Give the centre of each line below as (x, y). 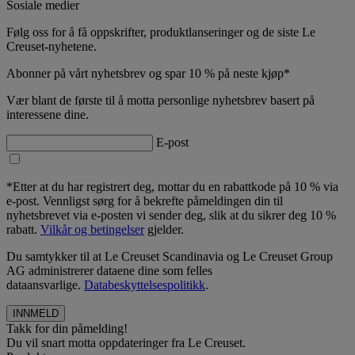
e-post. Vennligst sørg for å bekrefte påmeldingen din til (145, 200)
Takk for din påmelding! (67, 328)
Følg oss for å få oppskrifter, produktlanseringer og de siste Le (161, 32)
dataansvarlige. (45, 284)
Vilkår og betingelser (92, 229)
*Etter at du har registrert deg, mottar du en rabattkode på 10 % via (172, 186)
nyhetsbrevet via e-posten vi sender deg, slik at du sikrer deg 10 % (171, 215)
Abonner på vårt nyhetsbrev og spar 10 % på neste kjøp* (148, 73)
